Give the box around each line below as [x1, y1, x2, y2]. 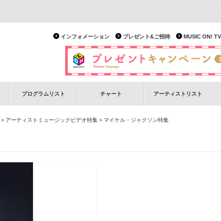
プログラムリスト [21, 91, 65, 97]
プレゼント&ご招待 [123, 34, 170, 39]
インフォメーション [61, 34, 110, 39]
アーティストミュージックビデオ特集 [5, 117, 98, 123]
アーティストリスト [153, 91, 202, 97]
